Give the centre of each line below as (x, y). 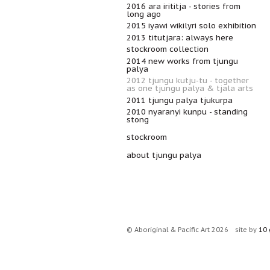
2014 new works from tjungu (182, 61)
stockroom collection (168, 49)
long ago (144, 14)
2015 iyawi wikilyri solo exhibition (191, 26)
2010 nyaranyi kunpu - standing (187, 112)
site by (247, 230)
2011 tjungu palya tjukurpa (180, 100)
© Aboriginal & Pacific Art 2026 (177, 230)
